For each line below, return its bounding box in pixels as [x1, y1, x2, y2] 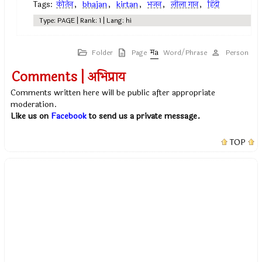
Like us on [11, 110, 51, 122]
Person [225, 47, 249, 58]
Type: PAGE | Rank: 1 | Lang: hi [39, 15, 132, 26]
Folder [91, 47, 113, 58]
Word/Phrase [163, 47, 207, 58]
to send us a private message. [87, 110, 201, 122]
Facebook [51, 110, 87, 122]
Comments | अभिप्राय [12, 67, 126, 87]
